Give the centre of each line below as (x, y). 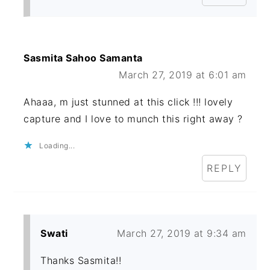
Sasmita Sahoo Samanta (83, 58)
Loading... (57, 146)
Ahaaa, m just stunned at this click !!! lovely (128, 102)
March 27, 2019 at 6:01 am (183, 75)
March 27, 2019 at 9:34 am (182, 234)
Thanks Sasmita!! (81, 261)
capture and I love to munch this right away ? (133, 119)
